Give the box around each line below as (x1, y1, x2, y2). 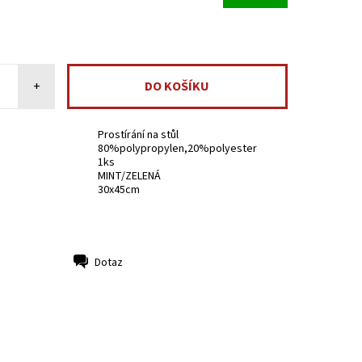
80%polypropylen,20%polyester (98, 141, 258, 158)
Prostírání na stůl (98, 127, 179, 144)
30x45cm (98, 182, 141, 199)
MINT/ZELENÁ (98, 168, 162, 185)
